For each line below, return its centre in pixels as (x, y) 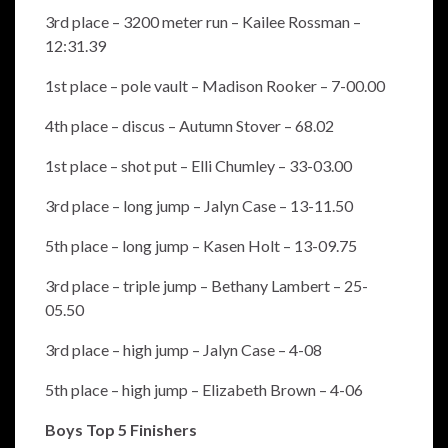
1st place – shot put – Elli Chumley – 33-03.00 (198, 166)
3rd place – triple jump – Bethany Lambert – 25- (206, 286)
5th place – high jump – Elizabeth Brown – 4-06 (204, 390)
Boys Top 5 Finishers (121, 430)
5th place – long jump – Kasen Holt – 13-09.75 (201, 246)
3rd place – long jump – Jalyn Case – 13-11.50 (199, 206)
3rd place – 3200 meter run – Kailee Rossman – (203, 22)
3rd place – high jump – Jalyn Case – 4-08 (183, 350)
